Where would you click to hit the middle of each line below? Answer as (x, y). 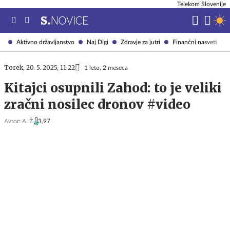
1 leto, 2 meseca (106, 68)
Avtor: (12, 121)
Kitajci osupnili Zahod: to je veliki (113, 88)
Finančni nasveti (195, 42)
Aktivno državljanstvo (45, 42)
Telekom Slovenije (202, 4)
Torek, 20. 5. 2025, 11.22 (40, 68)
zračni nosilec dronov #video (97, 104)
